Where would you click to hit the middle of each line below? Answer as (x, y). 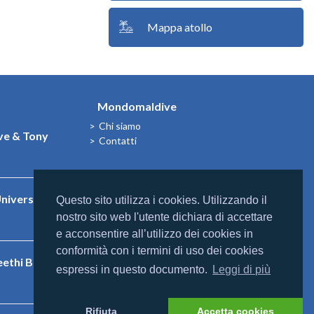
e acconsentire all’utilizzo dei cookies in (155, 234)
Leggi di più (242, 270)
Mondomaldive (133, 106)
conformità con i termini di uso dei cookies (160, 251)
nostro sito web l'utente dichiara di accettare (164, 217)
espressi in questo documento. (133, 270)
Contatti (118, 141)
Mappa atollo (179, 27)
